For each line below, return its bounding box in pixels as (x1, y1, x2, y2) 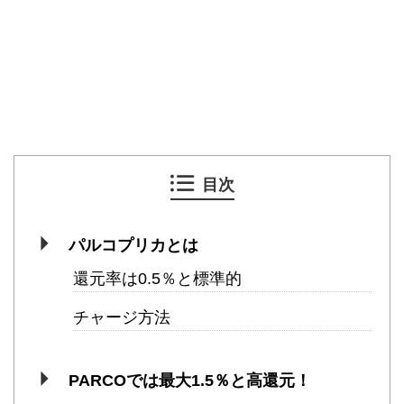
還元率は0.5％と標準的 (73, 270, 242, 289)
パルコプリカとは (68, 236, 198, 255)
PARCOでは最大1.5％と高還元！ (68, 372, 311, 390)
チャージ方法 (73, 308, 170, 327)
